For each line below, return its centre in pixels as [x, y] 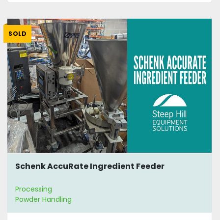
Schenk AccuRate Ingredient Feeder [90, 166]
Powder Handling [43, 200]
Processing [34, 189]
